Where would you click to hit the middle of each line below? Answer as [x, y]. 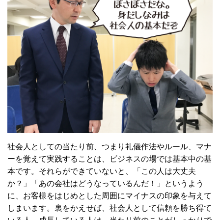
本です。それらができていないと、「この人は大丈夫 [102, 171]
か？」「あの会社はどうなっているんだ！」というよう [106, 184]
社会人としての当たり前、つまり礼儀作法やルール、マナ [110, 147]
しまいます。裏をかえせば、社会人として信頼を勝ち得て [110, 208]
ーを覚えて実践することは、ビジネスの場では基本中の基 [110, 159]
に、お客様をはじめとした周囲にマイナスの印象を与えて [110, 196]
